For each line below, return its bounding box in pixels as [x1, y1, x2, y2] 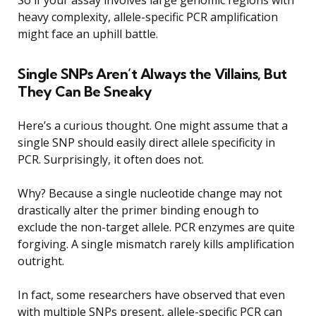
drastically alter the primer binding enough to [18, 202, 259, 218]
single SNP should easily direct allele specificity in [18, 134, 275, 150]
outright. [18, 253, 64, 269]
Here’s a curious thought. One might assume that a [18, 117, 288, 133]
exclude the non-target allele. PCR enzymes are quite [18, 219, 295, 235]
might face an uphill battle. [18, 25, 158, 42]
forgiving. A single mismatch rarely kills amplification [18, 236, 294, 252]
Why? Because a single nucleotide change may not [18, 185, 282, 201]
